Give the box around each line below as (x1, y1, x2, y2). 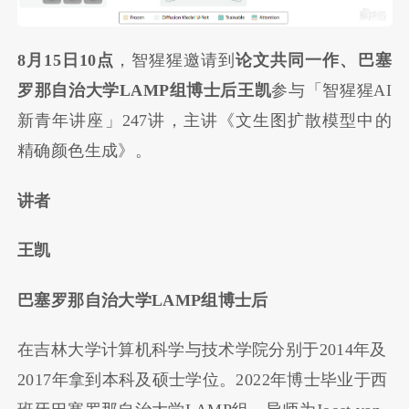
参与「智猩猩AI (271, 81, 392, 100)
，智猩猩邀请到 (114, 51, 236, 70)
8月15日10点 (17, 51, 115, 70)
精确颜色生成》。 (17, 142, 152, 161)
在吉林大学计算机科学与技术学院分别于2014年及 (17, 341, 387, 360)
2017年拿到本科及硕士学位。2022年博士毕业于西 (17, 371, 388, 390)
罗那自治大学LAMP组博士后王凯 (17, 81, 272, 100)
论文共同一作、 (236, 51, 358, 70)
